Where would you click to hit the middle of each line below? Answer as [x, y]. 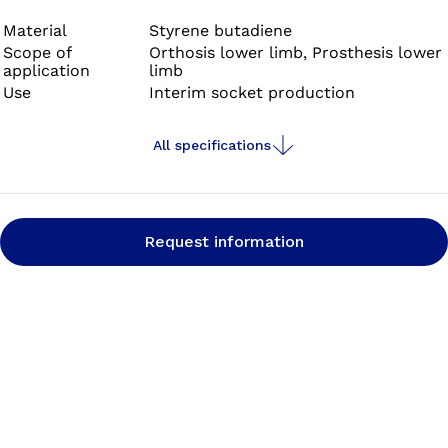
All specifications [212, 145]
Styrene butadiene [220, 30]
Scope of [37, 52]
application [46, 70]
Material [35, 30]
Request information [224, 241]
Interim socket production [252, 92]
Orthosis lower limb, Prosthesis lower [295, 52]
